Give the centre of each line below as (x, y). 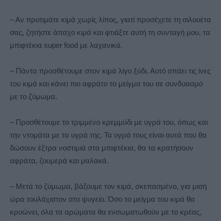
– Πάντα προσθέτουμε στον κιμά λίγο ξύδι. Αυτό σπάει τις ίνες (110, 71)
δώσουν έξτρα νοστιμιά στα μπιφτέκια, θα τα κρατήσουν (102, 148)
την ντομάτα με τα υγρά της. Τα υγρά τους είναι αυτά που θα (108, 135)
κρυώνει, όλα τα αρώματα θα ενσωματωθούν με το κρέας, (106, 212)
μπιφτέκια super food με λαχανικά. (66, 45)
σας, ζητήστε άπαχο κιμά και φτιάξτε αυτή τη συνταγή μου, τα (110, 33)
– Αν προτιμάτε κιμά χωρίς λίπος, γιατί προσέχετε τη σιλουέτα (110, 20)
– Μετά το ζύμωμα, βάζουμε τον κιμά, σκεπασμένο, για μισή (108, 186)
